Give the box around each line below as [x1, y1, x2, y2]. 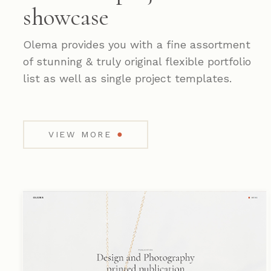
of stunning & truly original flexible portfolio [22, 54, 251, 68]
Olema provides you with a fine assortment [22, 38, 250, 51]
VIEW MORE [48, 129, 112, 139]
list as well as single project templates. [22, 71, 232, 85]
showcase [22, 2, 109, 31]
